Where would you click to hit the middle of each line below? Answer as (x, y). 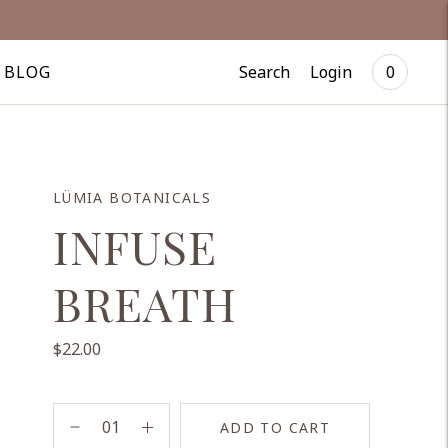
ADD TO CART (275, 427)
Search (264, 71)
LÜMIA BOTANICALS (132, 197)
